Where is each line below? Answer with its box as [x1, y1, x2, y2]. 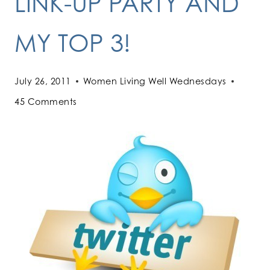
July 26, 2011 [14, 76, 71, 87]
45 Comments [14, 96, 77, 107]
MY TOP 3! [14, 28, 131, 58]
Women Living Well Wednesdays [83, 76, 227, 87]
